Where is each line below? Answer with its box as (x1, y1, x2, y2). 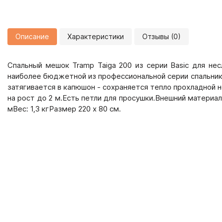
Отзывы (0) (142, 32, 181, 41)
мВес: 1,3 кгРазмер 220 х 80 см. (7, 104, 121, 113)
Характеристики (67, 32, 124, 41)
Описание (15, 32, 49, 41)
